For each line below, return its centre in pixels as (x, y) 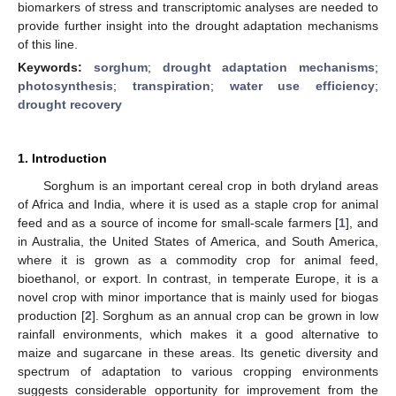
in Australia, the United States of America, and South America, (198, 241)
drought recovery (70, 104)
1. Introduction (62, 158)
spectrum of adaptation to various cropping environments (198, 371)
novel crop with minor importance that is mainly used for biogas (198, 297)
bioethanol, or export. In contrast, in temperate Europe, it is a (198, 278)
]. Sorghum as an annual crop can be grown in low (235, 315)
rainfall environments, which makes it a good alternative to (198, 334)
